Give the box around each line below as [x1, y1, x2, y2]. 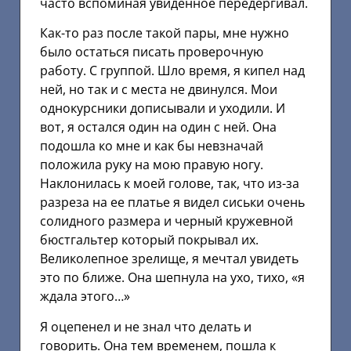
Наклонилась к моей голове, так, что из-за [40, 175, 299, 193]
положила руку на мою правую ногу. [40, 156, 263, 174]
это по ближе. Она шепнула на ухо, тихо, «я [40, 269, 305, 287]
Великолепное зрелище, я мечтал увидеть [40, 250, 299, 268]
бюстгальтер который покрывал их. [40, 231, 259, 249]
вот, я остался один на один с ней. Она [40, 118, 277, 136]
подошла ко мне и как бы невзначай [40, 137, 263, 155]
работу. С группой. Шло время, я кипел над [40, 62, 305, 80]
